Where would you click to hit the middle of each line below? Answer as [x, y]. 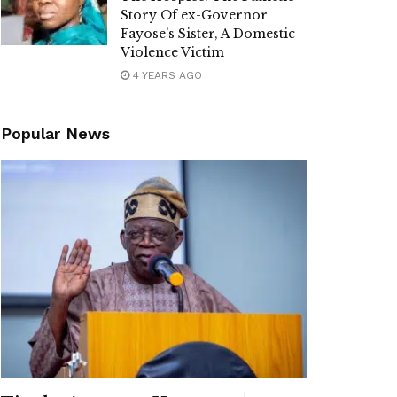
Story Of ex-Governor [194, 15]
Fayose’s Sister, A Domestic [208, 33]
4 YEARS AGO [166, 75]
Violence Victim [172, 52]
